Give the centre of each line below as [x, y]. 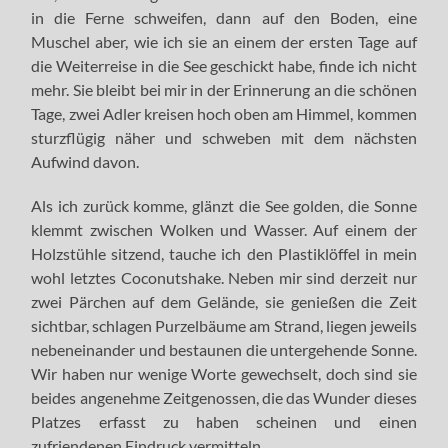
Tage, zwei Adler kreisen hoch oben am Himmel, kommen [224, 113]
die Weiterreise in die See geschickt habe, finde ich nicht [224, 65]
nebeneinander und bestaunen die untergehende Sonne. [224, 349]
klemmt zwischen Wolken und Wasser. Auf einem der [224, 229]
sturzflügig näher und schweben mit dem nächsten [224, 137]
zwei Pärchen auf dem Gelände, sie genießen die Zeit [224, 301]
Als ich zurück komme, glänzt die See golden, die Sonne [224, 205]
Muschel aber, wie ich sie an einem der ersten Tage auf [224, 41]
